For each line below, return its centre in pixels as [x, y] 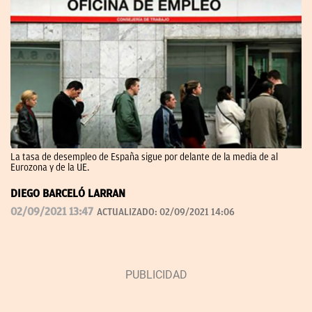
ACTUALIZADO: [128, 212]
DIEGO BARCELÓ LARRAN [68, 194]
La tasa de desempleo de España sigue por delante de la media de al [144, 157]
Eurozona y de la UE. [50, 168]
